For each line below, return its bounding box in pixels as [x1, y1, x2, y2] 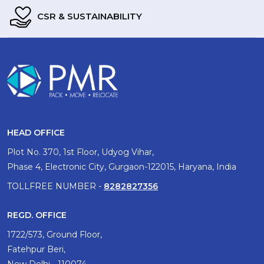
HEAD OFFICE [7, 127, 65, 138]
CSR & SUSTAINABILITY [35, 11, 142, 22]
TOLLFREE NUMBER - [7, 180, 104, 192]
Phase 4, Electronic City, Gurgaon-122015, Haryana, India [7, 161, 236, 172]
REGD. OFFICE [7, 209, 67, 220]
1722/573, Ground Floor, [7, 229, 102, 240]
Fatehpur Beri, [7, 243, 65, 255]
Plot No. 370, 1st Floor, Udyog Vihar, [7, 146, 154, 157]
